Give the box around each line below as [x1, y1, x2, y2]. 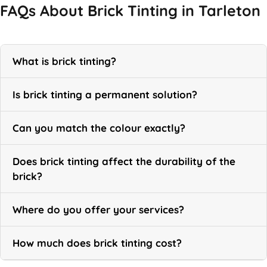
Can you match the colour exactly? [13, 121, 185, 134]
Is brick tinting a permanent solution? [13, 88, 197, 101]
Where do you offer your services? [13, 203, 184, 216]
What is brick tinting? [13, 54, 116, 67]
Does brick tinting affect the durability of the [13, 154, 235, 167]
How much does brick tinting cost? [13, 236, 182, 249]
